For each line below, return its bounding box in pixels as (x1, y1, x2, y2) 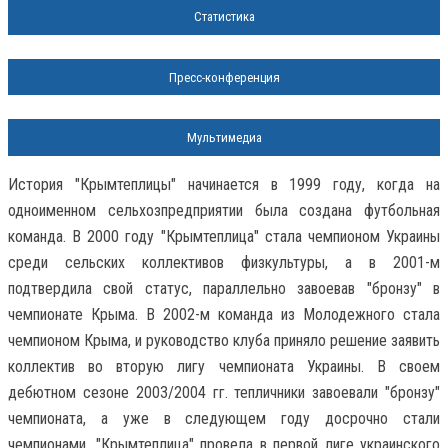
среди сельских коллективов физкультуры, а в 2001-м (8, 252, 440, 272)
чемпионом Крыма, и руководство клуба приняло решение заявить (8, 330, 440, 350)
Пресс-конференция (168, 69, 280, 85)
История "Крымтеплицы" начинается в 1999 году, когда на (8, 174, 440, 194)
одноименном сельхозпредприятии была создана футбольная (8, 200, 440, 220)
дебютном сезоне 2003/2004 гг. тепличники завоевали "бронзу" (8, 382, 440, 402)
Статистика (193, 9, 255, 25)
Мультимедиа (186, 130, 262, 146)
